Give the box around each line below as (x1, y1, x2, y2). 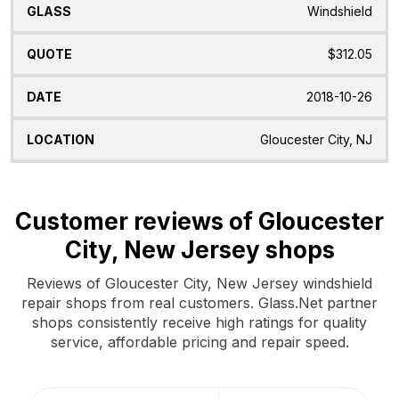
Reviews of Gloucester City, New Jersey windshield (27, 273, 372, 292)
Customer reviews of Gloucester (15, 207, 384, 235)
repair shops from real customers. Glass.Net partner (21, 293, 378, 312)
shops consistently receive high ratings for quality (32, 313, 367, 331)
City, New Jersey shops (64, 235, 335, 264)
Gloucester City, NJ (260, 132, 372, 148)
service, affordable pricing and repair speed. (50, 332, 349, 351)
